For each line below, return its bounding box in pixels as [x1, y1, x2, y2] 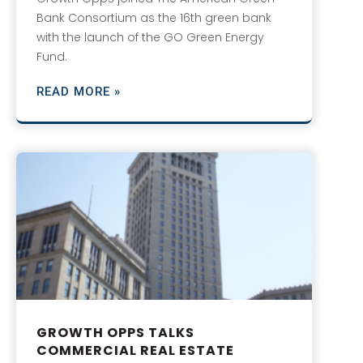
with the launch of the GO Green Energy [36, 28, 264, 45]
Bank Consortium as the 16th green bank [36, 9, 271, 26]
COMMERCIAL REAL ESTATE [36, 341, 234, 361]
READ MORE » [36, 83, 121, 99]
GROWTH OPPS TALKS [36, 323, 194, 343]
